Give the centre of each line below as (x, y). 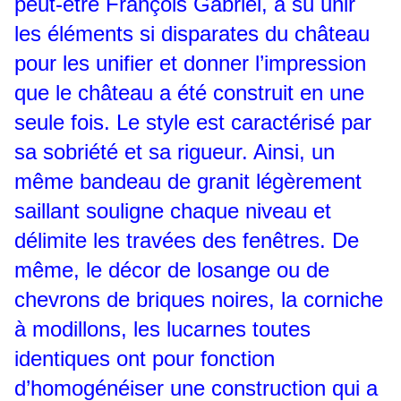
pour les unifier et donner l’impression (190, 64)
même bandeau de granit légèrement (188, 182)
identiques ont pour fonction (145, 359)
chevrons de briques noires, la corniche (199, 300)
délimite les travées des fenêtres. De (187, 241)
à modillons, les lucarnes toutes (162, 329)
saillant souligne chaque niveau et (173, 211)
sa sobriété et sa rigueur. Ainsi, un (175, 152)
